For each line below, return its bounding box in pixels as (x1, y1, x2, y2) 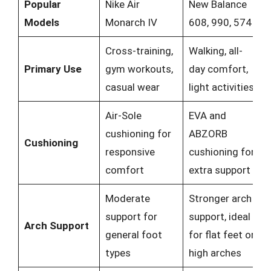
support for (105, 211, 157, 223)
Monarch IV (105, 16, 157, 28)
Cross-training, (105, 45, 173, 57)
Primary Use (24, 63, 82, 75)
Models (24, 16, 59, 28)
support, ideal (188, 211, 250, 223)
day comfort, (188, 63, 248, 75)
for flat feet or (188, 229, 255, 241)
